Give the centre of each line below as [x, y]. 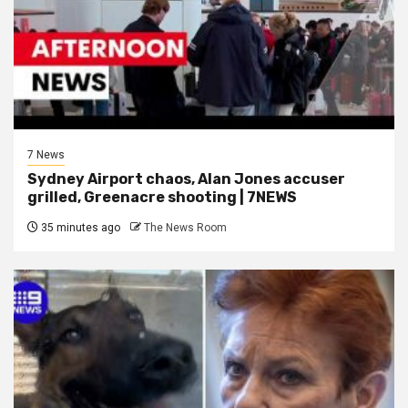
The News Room [185, 227]
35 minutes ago [79, 227]
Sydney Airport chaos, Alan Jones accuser [186, 178]
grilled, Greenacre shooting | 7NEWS [162, 197]
